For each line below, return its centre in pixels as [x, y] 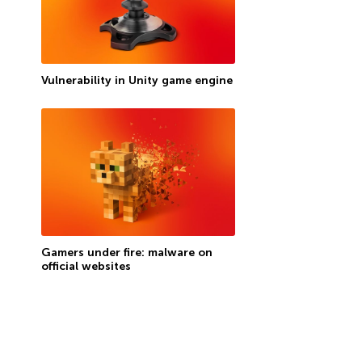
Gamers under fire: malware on [126, 252]
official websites [86, 266]
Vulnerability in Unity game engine [137, 80]
